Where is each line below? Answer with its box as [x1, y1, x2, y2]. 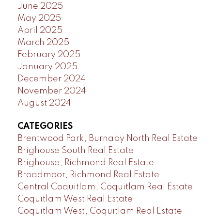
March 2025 [17, 38, 69, 47]
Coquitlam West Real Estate [17, 194, 133, 203]
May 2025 [17, 14, 61, 23]
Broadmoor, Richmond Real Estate [17, 170, 159, 179]
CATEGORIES [17, 122, 73, 131]
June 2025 [17, 2, 63, 11]
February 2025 [17, 50, 80, 60]
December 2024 [17, 75, 86, 84]
